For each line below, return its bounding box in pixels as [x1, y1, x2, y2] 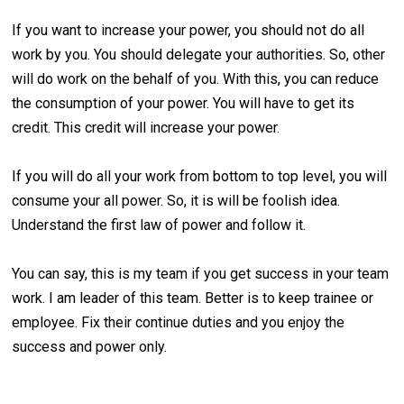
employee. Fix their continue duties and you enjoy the [12, 314, 345, 332]
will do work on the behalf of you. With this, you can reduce [12, 70, 380, 88]
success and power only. [12, 338, 168, 356]
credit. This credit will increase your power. [12, 119, 280, 137]
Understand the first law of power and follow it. [12, 216, 307, 234]
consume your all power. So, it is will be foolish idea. [12, 192, 341, 210]
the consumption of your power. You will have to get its [12, 95, 355, 113]
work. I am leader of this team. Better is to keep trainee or [12, 289, 374, 308]
